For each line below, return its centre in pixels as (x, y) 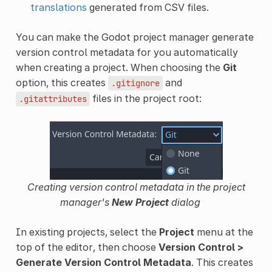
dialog (184, 202)
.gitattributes (53, 99)
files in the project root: (145, 98)
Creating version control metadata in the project (136, 187)
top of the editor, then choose (87, 247)
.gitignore (135, 83)
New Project (140, 202)
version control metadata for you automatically (127, 52)
